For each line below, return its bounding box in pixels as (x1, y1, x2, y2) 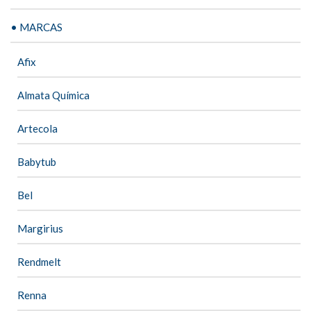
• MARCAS (10, 20, 62, 33)
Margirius (17, 221, 63, 235)
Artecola (17, 121, 58, 135)
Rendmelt (17, 255, 61, 268)
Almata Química (17, 88, 90, 101)
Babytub (17, 155, 56, 168)
